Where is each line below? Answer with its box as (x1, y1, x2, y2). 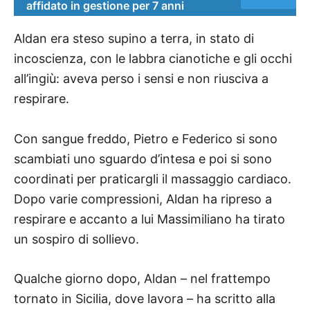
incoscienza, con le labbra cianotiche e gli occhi (14, 51, 292, 66)
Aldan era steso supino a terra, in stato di (14, 30, 254, 46)
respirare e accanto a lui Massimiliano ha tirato (14, 211, 285, 226)
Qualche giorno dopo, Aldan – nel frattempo (14, 271, 271, 286)
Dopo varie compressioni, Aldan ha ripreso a (14, 191, 272, 206)
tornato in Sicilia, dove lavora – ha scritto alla (14, 291, 275, 307)
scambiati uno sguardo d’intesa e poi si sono (14, 151, 272, 166)
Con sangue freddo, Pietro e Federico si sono (14, 131, 277, 146)
